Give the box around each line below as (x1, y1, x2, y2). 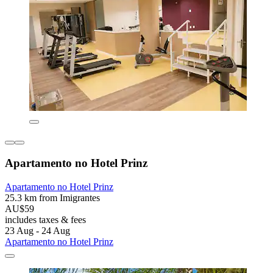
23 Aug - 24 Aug (5, 225, 70, 236)
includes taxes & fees (5, 214, 86, 225)
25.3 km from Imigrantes (5, 192, 100, 203)
